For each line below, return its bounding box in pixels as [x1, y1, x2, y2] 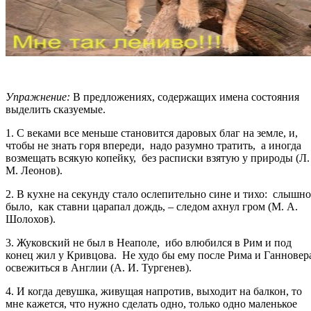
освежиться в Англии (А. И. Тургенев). [6, 261, 192, 274]
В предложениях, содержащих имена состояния [70, 90, 299, 103]
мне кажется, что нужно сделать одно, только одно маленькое [6, 297, 297, 310]
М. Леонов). [6, 164, 65, 176]
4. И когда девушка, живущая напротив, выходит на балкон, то [6, 285, 302, 297]
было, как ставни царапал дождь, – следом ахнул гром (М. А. [6, 200, 298, 212]
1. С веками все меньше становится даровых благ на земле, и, [6, 126, 298, 139]
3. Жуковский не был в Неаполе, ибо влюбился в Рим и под [6, 236, 292, 249]
